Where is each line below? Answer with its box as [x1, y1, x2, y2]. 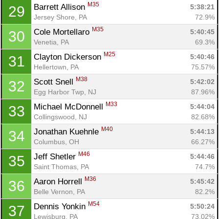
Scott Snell [34, 77, 76, 87]
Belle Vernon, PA [34, 187, 85, 196]
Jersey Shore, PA [34, 13, 87, 21]
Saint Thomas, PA [34, 162, 89, 171]
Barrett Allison [34, 2, 88, 12]
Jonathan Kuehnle [34, 127, 101, 136]
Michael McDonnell [34, 102, 106, 111]
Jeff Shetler [34, 152, 78, 161]
